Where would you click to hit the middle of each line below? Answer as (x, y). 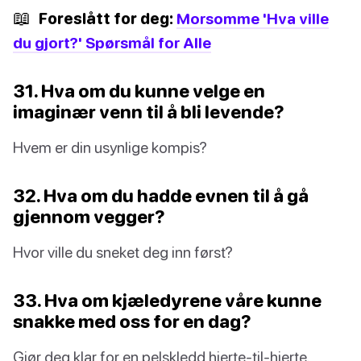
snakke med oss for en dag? (132, 321)
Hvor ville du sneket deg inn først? (123, 251)
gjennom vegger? (89, 216)
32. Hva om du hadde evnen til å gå (161, 195)
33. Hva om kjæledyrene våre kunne (167, 300)
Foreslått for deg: (106, 18)
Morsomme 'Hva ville (253, 18)
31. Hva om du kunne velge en (139, 90)
